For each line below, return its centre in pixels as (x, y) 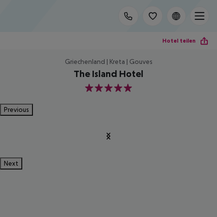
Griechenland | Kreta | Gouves (108, 62)
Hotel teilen (179, 40)
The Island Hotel (108, 74)
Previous (16, 109)
